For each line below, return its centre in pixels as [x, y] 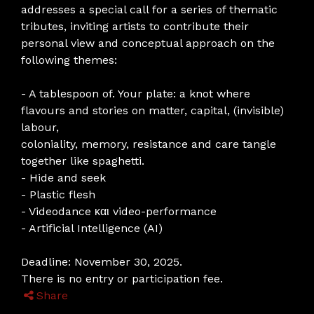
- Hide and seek [63, 178]
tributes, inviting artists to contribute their [135, 26]
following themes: [69, 60]
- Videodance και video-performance [119, 211]
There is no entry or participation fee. [122, 279]
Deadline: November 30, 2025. [102, 262]
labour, [40, 127]
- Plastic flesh [58, 194]
